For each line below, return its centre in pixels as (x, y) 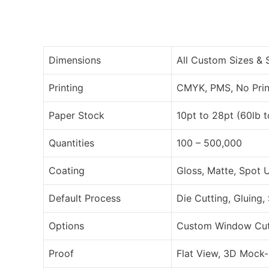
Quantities (71, 143)
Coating (67, 170)
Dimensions (75, 60)
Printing (66, 87)
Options (66, 225)
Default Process (85, 198)
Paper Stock (77, 115)
